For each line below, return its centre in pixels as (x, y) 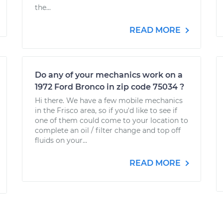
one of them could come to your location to (111, 120)
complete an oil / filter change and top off (108, 130)
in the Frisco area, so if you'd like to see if (106, 111)
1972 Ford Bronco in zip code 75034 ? (110, 87)
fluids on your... (61, 140)
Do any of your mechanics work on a (109, 75)
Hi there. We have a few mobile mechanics (109, 101)
